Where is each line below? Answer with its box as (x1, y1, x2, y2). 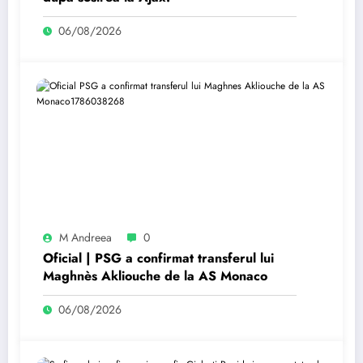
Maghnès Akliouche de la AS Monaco (43, 266, 267, 285)
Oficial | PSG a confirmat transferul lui (43, 248, 274, 267)
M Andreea (59, 228, 112, 246)
